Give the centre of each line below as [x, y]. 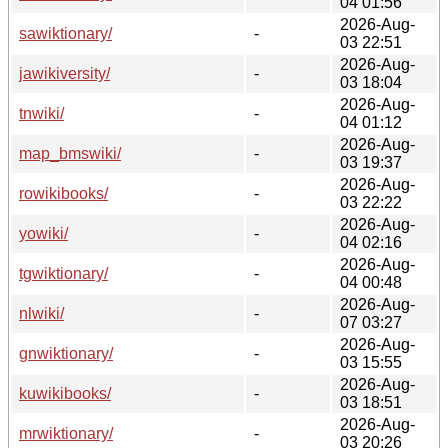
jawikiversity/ [64, 73]
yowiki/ [43, 233]
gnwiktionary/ [66, 353]
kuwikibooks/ [65, 393]
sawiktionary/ [65, 33]
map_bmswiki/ [70, 153]
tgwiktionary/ [63, 273]
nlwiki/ [41, 313]
